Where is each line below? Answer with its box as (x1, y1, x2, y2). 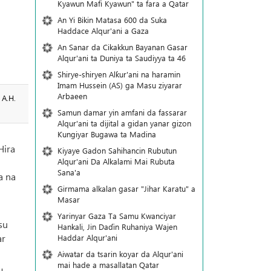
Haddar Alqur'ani (57, 232, 117, 243)
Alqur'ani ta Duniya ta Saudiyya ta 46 (57, 53, 186, 63)
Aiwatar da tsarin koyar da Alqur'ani (57, 249, 183, 259)
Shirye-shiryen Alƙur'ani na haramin (57, 69, 180, 79)
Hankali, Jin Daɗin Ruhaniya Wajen (57, 221, 177, 232)
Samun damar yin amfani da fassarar (57, 107, 187, 117)
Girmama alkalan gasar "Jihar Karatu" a (57, 183, 195, 194)
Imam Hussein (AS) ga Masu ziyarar (57, 80, 182, 90)
